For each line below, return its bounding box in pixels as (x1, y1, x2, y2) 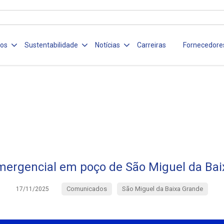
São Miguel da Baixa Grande (122, 185, 203, 192)
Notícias (95, 41, 120, 49)
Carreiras (137, 41, 166, 49)
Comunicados (66, 185, 107, 192)
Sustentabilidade (24, 41, 78, 49)
